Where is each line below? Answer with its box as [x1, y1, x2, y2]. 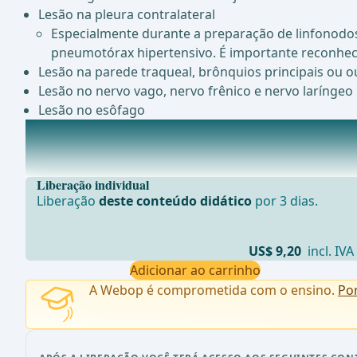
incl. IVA [304, 242, 355, 261]
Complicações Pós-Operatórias [25, 120, 212, 139]
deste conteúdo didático [99, 192, 253, 210]
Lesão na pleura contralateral [38, 6, 215, 24]
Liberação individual [37, 175, 150, 194]
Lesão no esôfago [38, 101, 145, 120]
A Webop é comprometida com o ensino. [89, 281, 338, 300]
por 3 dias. [252, 192, 319, 210]
